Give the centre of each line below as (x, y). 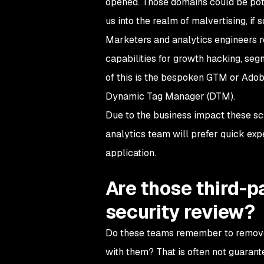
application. (131, 153)
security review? (180, 212)
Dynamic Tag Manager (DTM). (170, 97)
